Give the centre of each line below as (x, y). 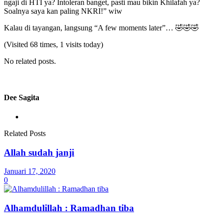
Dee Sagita (22, 97)
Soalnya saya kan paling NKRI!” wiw (63, 11)
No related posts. (30, 61)
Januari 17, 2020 (30, 171)
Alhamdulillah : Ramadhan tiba (69, 208)
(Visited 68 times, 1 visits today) (54, 45)
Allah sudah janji (39, 152)
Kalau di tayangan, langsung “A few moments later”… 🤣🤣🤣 (101, 28)
